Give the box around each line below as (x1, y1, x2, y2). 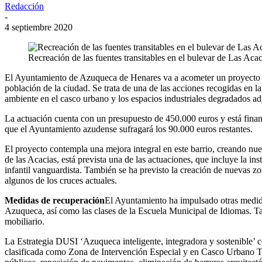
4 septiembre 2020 (5, 22, 73, 32)
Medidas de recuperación (5, 195, 105, 205)
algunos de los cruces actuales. (5, 175, 117, 185)
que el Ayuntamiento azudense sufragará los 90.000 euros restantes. (5, 123, 253, 134)
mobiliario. (5, 216, 44, 226)
